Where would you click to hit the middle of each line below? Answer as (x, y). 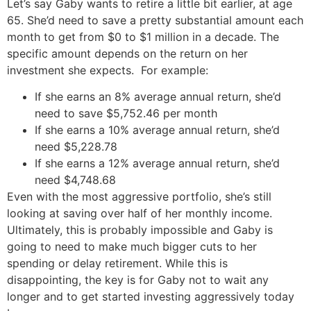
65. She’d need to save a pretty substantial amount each (155, 20)
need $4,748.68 (75, 180)
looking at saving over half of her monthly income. (140, 213)
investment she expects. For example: (108, 70)
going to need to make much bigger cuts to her (132, 247)
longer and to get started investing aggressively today (151, 297)
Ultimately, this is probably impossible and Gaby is (140, 230)
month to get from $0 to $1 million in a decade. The (143, 37)
